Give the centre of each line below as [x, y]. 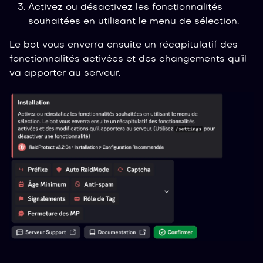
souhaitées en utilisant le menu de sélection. [134, 21]
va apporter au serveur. [65, 73]
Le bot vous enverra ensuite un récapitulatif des [124, 45]
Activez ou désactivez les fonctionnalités [125, 7]
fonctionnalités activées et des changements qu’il [128, 59]
